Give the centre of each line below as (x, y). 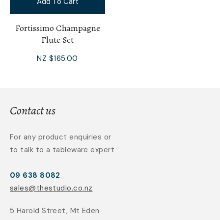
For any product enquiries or (61, 137)
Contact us (33, 110)
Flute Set (57, 40)
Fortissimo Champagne (57, 28)
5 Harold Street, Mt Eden (55, 210)
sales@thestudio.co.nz (51, 188)
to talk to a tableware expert (62, 150)
